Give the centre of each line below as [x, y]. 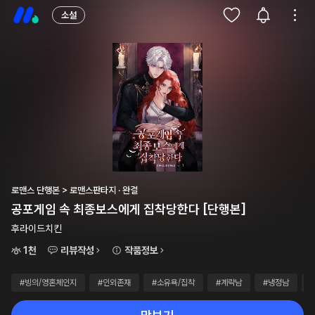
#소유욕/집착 [173, 283]
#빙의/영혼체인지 [48, 283]
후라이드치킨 [37, 229]
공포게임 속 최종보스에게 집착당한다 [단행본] [129, 209]
